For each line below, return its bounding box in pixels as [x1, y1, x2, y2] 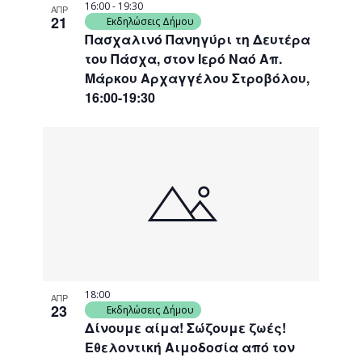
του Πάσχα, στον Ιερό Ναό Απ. [85, 48, 283, 68]
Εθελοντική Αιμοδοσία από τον [85, 338, 296, 357]
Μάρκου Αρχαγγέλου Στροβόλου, [85, 68, 310, 87]
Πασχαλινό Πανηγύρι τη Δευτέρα [85, 29, 311, 48]
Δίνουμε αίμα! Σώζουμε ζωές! [85, 318, 287, 338]
